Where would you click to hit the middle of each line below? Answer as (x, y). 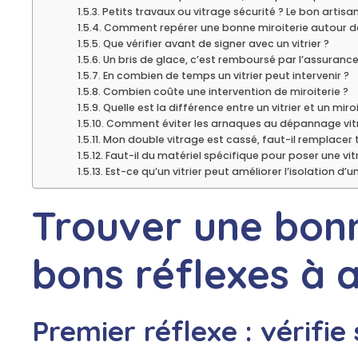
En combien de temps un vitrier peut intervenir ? (226, 76)
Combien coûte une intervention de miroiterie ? (225, 92)
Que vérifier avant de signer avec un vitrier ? (216, 44)
